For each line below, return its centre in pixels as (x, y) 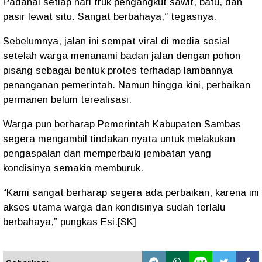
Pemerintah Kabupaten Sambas (169, 124)
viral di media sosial (184, 41)
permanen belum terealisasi (66, 100)
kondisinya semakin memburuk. (73, 168)
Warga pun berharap (50, 124)
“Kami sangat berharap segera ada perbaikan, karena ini (131, 193)
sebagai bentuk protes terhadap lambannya (133, 70)
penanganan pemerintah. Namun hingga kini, (105, 85)
